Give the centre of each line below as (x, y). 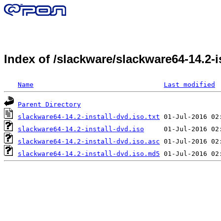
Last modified (189, 84)
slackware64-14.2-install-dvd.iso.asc (89, 141)
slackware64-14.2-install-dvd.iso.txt (89, 116)
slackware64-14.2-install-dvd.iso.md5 (89, 153)
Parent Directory (49, 104)
